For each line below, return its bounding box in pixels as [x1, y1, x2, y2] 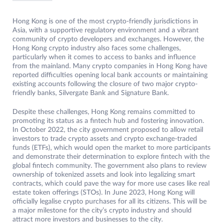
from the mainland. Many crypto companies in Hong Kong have [12, 63, 207, 70]
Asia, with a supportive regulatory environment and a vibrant [12, 27, 199, 34]
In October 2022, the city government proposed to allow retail [12, 126, 203, 134]
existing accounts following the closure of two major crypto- [12, 81, 198, 88]
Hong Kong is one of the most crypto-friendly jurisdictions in [12, 18, 198, 25]
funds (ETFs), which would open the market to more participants [12, 144, 211, 152]
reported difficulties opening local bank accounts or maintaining [12, 72, 208, 79]
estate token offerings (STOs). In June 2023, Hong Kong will [12, 189, 195, 197]
